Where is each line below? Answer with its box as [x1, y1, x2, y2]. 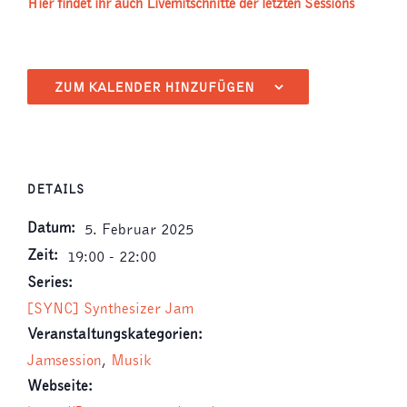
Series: [27, 273, 73, 292]
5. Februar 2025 [84, 220, 194, 239]
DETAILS [27, 182, 85, 198]
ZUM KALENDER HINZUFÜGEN [55, 79, 254, 96]
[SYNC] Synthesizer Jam [27, 299, 194, 318]
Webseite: [27, 376, 93, 395]
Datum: [27, 218, 75, 237]
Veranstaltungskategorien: [27, 324, 203, 343]
